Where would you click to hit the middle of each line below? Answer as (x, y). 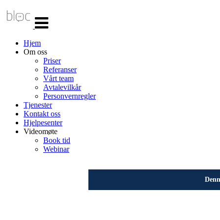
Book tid (57, 140)
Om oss (35, 52)
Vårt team (58, 78)
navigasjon (51, 16)
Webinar (56, 149)
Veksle (45, 8)
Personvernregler (69, 96)
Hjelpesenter (43, 123)
